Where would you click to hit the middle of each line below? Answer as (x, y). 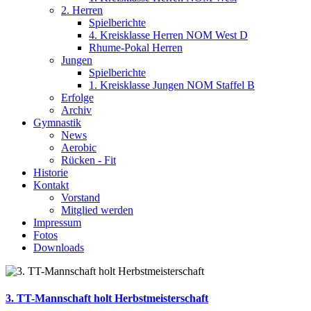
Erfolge (77, 98)
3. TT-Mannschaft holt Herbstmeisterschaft (107, 299)
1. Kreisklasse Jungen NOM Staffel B (172, 85)
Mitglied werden (97, 210)
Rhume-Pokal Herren (136, 48)
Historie (51, 173)
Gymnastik (57, 123)
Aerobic (79, 148)
